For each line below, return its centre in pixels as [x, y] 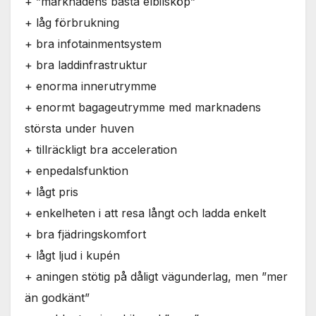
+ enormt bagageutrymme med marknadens [143, 107]
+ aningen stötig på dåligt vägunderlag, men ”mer [156, 276]
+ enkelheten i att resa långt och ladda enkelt [145, 213]
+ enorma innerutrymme [91, 86]
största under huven [79, 128]
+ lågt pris [51, 192]
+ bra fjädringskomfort [85, 234]
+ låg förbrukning [72, 22]
